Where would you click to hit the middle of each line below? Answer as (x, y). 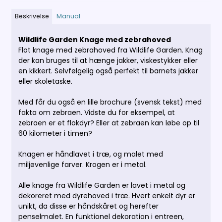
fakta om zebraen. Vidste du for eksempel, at (97, 113)
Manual (68, 16)
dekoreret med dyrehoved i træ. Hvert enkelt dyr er (107, 196)
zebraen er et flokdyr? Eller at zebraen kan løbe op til (109, 123)
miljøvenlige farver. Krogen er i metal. (83, 165)
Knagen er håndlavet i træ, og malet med (91, 154)
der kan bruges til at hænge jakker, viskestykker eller (108, 61)
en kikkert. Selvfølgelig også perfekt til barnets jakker (109, 71)
